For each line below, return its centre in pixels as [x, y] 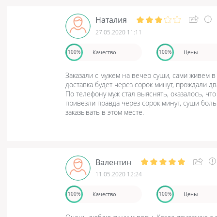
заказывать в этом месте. [105, 112]
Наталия [111, 20]
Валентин [113, 162]
